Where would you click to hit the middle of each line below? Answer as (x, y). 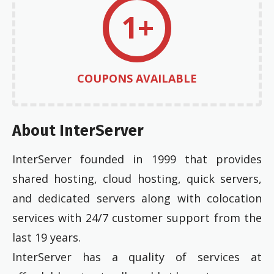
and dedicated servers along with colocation (137, 198)
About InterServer (78, 131)
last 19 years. (46, 238)
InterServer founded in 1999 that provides (137, 159)
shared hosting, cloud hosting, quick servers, (137, 179)
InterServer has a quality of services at (137, 257)
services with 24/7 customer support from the (137, 218)
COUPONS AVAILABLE (137, 78)
